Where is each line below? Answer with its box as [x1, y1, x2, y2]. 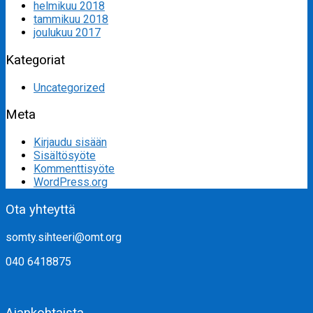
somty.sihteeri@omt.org [6, 230, 122, 244]
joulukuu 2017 [34, 26, 101, 40]
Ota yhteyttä [6, 201, 75, 217]
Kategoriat [6, 52, 65, 68]
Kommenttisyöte [34, 162, 115, 176]
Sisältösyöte [34, 149, 96, 163]
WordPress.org [34, 175, 108, 189]
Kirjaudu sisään [34, 136, 107, 150]
